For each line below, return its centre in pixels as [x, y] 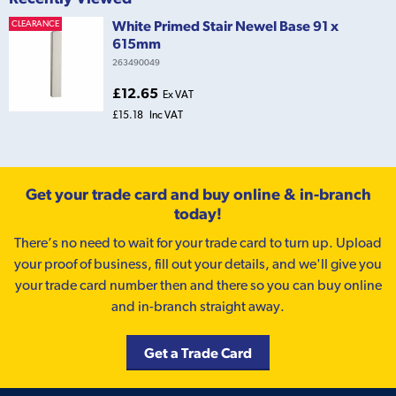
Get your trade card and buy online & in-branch [198, 194]
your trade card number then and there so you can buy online [198, 285]
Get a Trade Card [198, 352]
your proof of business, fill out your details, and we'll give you [198, 263]
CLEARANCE [35, 23]
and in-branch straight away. [198, 306]
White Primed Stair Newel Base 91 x [225, 25]
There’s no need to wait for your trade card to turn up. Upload [198, 242]
